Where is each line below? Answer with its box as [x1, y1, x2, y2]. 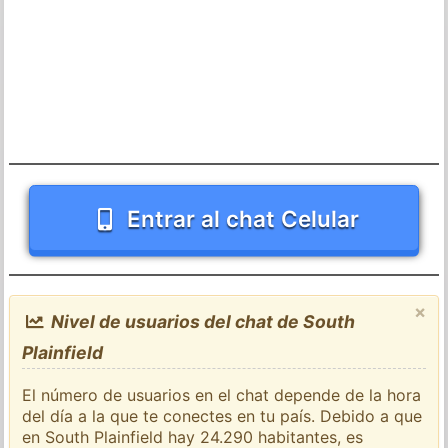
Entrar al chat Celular [126, 204, 359, 232]
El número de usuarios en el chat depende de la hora [22, 384, 422, 405]
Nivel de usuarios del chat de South [46, 310, 355, 332]
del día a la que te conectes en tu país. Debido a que [22, 405, 423, 426]
